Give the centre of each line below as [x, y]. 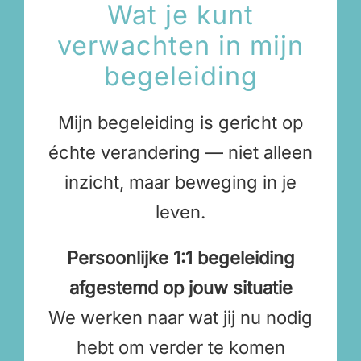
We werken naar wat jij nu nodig [180, 318]
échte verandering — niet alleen [180, 153]
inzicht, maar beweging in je [180, 183]
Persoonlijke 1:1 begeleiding [180, 258]
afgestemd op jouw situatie [180, 288]
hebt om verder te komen [180, 348]
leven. [180, 212]
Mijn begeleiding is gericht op [180, 123]
